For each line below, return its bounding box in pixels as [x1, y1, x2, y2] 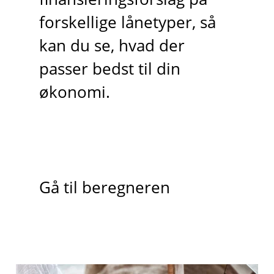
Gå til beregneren [39, 177, 170, 199]
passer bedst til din [39, 57, 180, 80]
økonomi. [39, 81, 110, 103]
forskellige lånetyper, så [39, 11, 216, 33]
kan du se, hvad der [39, 34, 185, 56]
